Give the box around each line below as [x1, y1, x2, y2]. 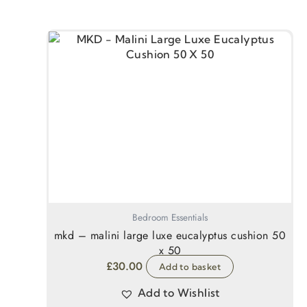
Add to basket [158, 261, 221, 273]
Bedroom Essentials [132, 210, 208, 224]
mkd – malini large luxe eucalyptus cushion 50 [53, 227, 286, 243]
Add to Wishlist [137, 286, 220, 300]
